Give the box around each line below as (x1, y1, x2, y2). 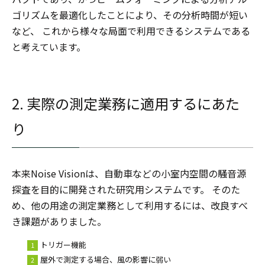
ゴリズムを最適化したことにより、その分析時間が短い (12, 8, 248, 22)
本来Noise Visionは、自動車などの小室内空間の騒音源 (12, 166, 246, 180)
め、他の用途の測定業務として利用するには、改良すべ (12, 198, 248, 212)
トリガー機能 (40, 239, 86, 250)
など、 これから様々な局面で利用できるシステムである (12, 24, 250, 38)
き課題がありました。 (12, 214, 106, 228)
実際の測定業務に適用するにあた (27, 93, 240, 114)
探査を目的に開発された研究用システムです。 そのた (12, 182, 240, 196)
